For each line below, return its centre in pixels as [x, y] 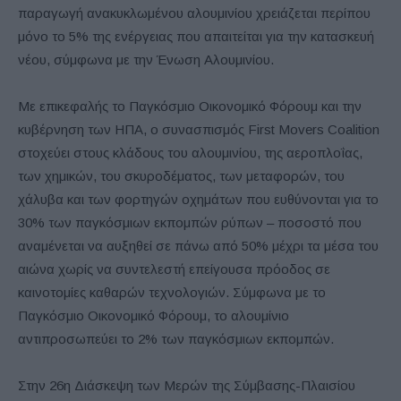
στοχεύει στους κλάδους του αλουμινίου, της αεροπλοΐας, [190, 153]
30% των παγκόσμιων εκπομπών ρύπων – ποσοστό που [190, 223]
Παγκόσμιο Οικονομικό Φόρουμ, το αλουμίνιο [154, 316]
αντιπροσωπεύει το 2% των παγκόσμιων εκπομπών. [176, 339]
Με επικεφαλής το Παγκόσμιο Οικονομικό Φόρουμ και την [190, 107]
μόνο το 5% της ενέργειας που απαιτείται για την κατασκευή [196, 37]
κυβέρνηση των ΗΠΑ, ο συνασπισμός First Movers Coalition [199, 130]
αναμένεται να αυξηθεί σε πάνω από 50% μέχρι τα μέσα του [198, 246]
